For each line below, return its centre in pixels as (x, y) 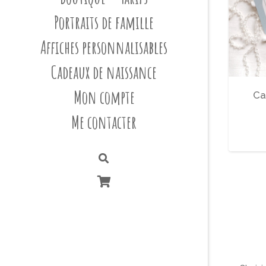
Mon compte (104, 97)
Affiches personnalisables (104, 47)
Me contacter (104, 122)
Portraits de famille (104, 23)
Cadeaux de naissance (104, 72)
